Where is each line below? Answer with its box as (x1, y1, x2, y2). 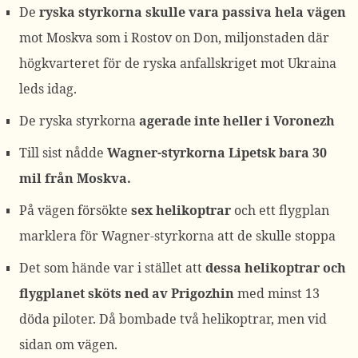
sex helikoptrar (131, 201, 231, 219)
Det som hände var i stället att (19, 259, 205, 276)
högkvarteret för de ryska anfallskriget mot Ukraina (19, 54, 336, 72)
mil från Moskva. (19, 169, 131, 187)
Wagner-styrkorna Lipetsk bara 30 (107, 144, 327, 161)
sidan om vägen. (19, 336, 117, 353)
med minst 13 (234, 284, 320, 302)
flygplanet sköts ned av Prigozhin (19, 284, 234, 302)
